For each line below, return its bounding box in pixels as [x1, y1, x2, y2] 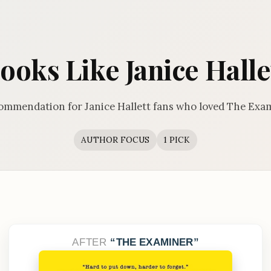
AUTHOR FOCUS [81, 134, 149, 146]
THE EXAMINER [116, 236, 194, 248]
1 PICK [163, 134, 190, 146]
